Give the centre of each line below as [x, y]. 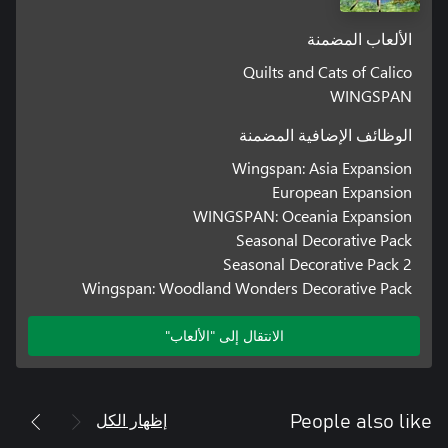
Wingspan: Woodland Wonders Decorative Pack [247, 287]
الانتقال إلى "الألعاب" [224, 335]
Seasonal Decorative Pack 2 [318, 263]
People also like [361, 421]
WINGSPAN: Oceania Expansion [303, 215]
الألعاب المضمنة [360, 39]
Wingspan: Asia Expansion [322, 167]
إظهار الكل [131, 419]
